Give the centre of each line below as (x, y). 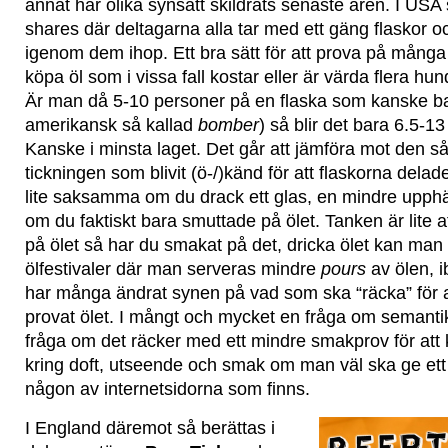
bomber (228, 125)
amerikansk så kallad (111, 125)
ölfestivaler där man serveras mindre (173, 269)
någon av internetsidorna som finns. (167, 389)
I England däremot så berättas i (150, 428)
